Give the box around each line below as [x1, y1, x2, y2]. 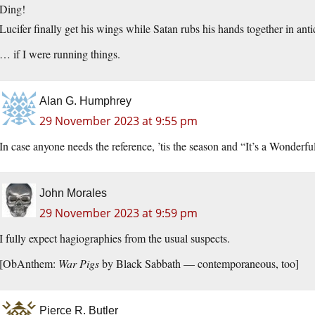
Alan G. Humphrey [39, 95, 131, 108]
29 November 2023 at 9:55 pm [39, 113, 198, 129]
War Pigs [58, 256, 99, 271]
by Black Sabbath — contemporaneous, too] [99, 256, 299, 271]
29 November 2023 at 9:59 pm [39, 205, 198, 221]
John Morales [39, 187, 107, 200]
